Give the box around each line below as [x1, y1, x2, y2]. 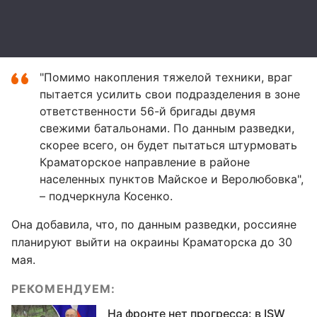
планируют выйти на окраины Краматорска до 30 [11, 235, 292, 249]
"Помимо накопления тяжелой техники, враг [40, 70, 292, 84]
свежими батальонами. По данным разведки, [40, 121, 294, 135]
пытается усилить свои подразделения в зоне [40, 87, 300, 101]
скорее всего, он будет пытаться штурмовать [40, 138, 297, 152]
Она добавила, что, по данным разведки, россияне [11, 217, 296, 231]
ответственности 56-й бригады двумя [40, 104, 255, 118]
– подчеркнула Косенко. [40, 189, 173, 203]
